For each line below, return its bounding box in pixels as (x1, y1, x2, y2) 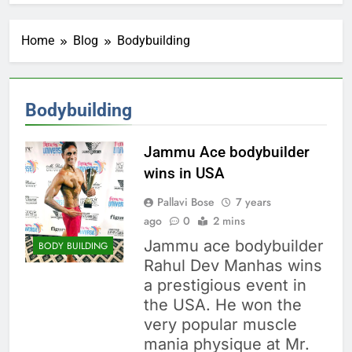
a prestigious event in (143, 276, 306, 295)
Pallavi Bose (156, 194, 214, 211)
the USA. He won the (143, 295, 302, 315)
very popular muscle (143, 315, 297, 335)
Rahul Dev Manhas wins (143, 256, 322, 276)
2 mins (212, 213, 245, 229)
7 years (235, 194, 271, 211)
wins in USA (143, 164, 225, 183)
